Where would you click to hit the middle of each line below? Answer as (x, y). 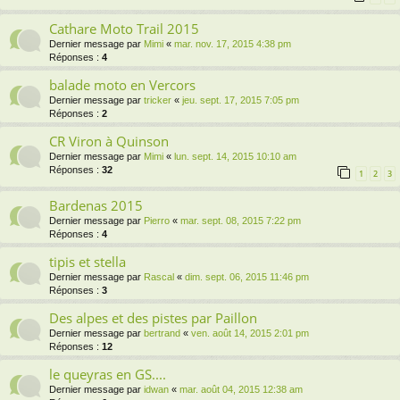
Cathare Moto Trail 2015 (124, 29)
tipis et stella (87, 262)
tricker (158, 100)
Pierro (157, 221)
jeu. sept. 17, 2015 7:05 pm (241, 100)
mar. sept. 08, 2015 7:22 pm (241, 221)
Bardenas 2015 (96, 206)
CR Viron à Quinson (109, 142)
